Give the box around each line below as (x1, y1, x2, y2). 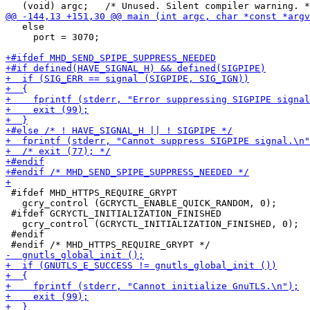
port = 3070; (6, 32, 100, 42)
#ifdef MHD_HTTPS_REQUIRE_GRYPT (6, 188, 177, 198)
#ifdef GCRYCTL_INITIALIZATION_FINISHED (6, 208, 221, 219)
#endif (6, 229, 44, 239)
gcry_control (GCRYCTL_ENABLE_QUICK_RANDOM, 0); (6, 198, 277, 208)
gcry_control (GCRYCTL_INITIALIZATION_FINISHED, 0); (6, 219, 299, 229)
